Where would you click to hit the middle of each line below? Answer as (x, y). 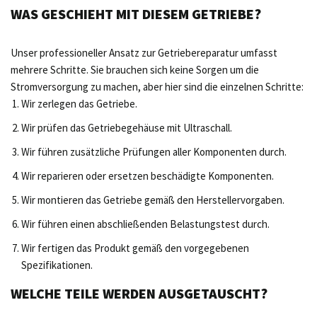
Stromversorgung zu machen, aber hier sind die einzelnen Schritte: (157, 86)
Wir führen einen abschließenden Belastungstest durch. (145, 224)
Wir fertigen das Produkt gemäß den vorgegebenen (135, 248)
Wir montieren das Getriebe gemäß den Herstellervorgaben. (153, 200)
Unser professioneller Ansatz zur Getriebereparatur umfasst (144, 52)
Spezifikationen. (57, 265)
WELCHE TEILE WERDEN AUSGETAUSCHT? (139, 293)
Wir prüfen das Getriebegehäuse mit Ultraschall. (127, 127)
